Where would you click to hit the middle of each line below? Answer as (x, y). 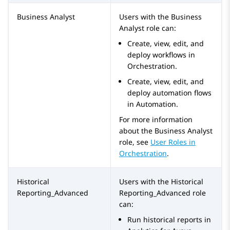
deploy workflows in (161, 55)
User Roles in (173, 142)
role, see (135, 142)
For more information (156, 120)
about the (137, 131)
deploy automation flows (169, 93)
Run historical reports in (169, 220)
